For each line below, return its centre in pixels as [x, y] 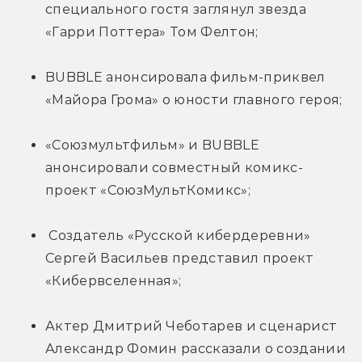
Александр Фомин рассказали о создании [196, 348]
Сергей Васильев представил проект [180, 258]
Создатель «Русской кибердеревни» [178, 235]
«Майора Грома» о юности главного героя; [194, 99]
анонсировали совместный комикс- [174, 167]
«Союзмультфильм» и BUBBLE [152, 145]
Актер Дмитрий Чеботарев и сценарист [192, 326]
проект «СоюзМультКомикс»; [148, 190]
